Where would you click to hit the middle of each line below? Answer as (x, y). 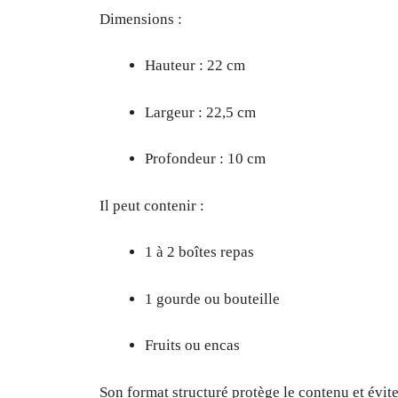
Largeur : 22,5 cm (200, 112)
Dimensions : (141, 19)
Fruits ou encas (192, 346)
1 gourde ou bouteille (212, 298)
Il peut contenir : (152, 205)
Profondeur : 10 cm (205, 159)
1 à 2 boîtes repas (199, 252)
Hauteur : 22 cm (195, 66)
